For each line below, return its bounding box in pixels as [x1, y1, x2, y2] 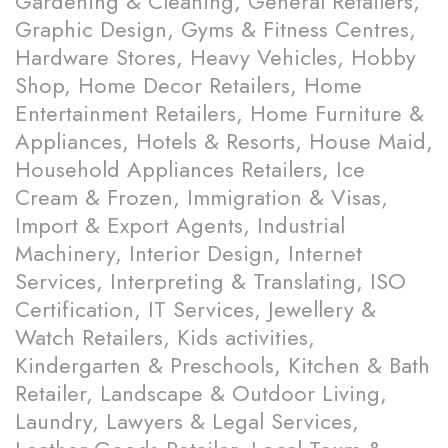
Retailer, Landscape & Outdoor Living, [15, 377, 387, 410]
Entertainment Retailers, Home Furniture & [15, 97, 424, 130]
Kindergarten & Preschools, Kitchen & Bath [15, 349, 430, 382]
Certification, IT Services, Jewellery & [15, 293, 376, 326]
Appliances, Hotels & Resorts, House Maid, [15, 125, 433, 158]
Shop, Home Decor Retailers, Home [15, 69, 362, 102]
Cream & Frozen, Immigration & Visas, [15, 181, 388, 214]
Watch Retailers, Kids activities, [15, 321, 315, 354]
